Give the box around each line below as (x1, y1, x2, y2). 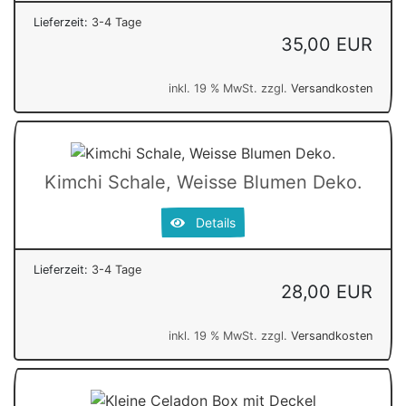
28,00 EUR (281, 281, 372, 304)
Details (185, 215, 236, 231)
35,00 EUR (281, 34, 372, 56)
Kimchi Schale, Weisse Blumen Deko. (43, 171, 362, 194)
